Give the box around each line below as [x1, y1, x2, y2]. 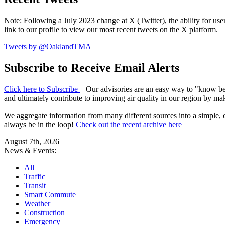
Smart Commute [24, 190, 76, 199]
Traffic [24, 172, 45, 181]
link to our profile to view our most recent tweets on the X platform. [4, 25, 218, 34]
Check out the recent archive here [76, 120, 182, 129]
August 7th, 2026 [4, 137, 59, 146]
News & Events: [4, 146, 56, 155]
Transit [24, 181, 46, 190]
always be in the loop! [4, 120, 76, 129]
